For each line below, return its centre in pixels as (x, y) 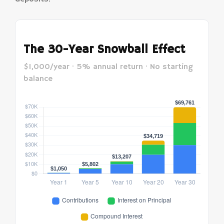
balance (38, 79)
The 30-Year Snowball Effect (104, 49)
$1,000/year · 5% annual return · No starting (108, 67)
